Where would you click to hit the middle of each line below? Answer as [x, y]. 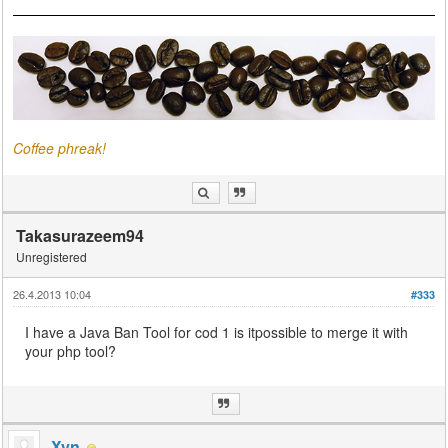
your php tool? [71, 351]
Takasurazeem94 [80, 236]
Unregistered [52, 257]
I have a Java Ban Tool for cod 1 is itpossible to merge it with [217, 332]
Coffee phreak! [60, 148]
